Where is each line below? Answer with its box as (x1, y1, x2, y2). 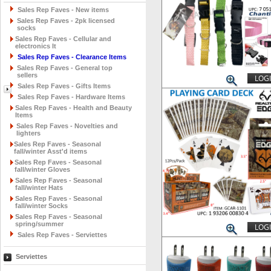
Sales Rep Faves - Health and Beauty (15, 104, 132, 111)
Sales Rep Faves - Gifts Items (18, 82, 111, 90)
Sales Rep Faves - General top (17, 64, 113, 71)
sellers (17, 71, 38, 79)
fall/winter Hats (15, 184, 63, 191)
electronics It (15, 42, 56, 50)
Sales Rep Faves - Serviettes (18, 231, 107, 238)
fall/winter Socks (15, 202, 68, 209)
